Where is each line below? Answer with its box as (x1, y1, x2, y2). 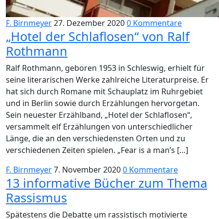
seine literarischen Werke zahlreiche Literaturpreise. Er (6, 74, 209, 85)
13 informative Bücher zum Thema (6, 175, 207, 191)
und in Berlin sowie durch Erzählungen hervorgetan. (6, 98, 199, 109)
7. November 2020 (54, 164, 121, 175)
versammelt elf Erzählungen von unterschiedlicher (6, 121, 193, 132)
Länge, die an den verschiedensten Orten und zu (6, 133, 185, 144)
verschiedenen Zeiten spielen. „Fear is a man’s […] (6, 145, 188, 155)
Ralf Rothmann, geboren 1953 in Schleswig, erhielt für (6, 63, 205, 73)
